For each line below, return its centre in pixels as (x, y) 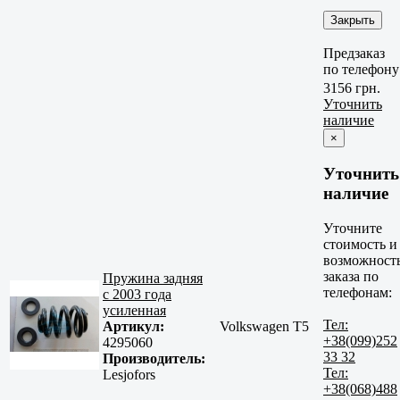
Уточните (353, 228)
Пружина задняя (153, 279)
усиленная (134, 311)
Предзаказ (354, 53)
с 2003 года (137, 295)
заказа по (351, 276)
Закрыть (353, 20)
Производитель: (154, 359)
